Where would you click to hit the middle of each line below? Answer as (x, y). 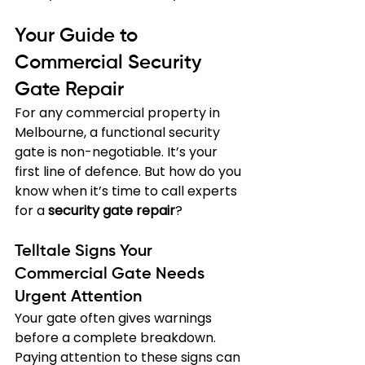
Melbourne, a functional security (119, 132)
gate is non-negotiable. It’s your (118, 152)
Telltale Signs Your (86, 252)
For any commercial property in (119, 113)
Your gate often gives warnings (115, 318)
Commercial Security (110, 63)
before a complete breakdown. (117, 338)
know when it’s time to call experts (128, 191)
